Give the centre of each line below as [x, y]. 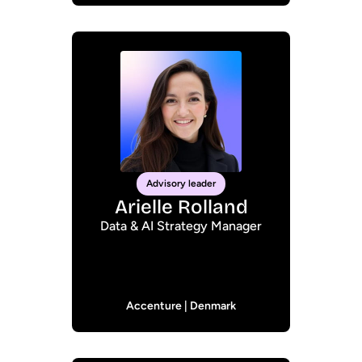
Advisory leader [181, 183]
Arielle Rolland [181, 207]
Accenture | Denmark [181, 306]
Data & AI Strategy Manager [181, 226]
